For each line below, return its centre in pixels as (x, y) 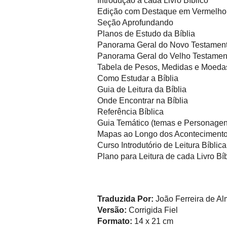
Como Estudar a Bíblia (138, 78)
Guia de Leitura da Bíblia (142, 89)
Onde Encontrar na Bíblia (143, 101)
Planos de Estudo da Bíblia (146, 34)
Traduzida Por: (125, 199)
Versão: (112, 210)
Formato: (115, 221)
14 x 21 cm (153, 221)
